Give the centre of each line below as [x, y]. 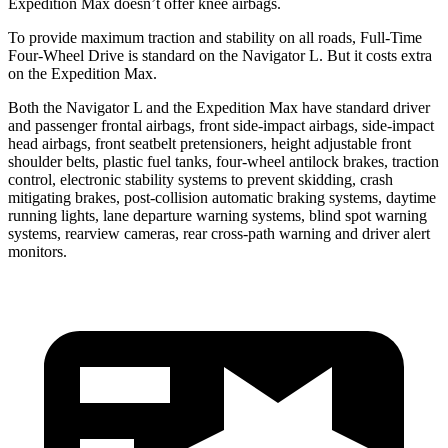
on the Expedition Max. [82, 73]
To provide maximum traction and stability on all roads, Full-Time [215, 37]
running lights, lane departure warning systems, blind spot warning [217, 215]
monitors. [37, 251]
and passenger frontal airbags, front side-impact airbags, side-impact [221, 125]
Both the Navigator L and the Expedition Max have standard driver [219, 107]
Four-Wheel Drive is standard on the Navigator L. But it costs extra [220, 55]
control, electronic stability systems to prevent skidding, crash [200, 179]
